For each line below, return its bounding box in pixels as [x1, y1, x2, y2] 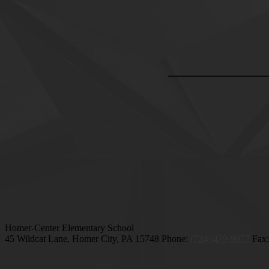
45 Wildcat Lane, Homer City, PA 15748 [5, 233, 159, 244]
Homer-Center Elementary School [5, 222, 134, 233]
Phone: [162, 233, 190, 244]
